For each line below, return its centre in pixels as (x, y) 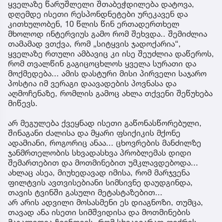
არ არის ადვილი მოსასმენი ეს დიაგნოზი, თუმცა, (106, 202)
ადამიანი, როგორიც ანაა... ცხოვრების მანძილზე (105, 142)
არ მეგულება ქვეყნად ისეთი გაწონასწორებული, (105, 123)
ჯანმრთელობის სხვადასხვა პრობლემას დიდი (100, 152)
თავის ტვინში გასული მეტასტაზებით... (85, 192)
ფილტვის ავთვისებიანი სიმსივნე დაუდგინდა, (100, 182)
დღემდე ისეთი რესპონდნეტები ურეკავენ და (98, 14)
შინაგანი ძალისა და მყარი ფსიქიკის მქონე (94, 133)
